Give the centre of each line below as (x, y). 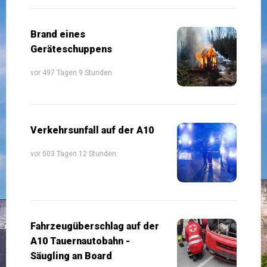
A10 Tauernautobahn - (80, 241)
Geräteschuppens (71, 49)
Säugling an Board (71, 256)
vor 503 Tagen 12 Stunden (73, 153)
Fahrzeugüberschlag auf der (95, 226)
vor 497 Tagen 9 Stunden (71, 72)
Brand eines (58, 34)
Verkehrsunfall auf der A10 (92, 130)
